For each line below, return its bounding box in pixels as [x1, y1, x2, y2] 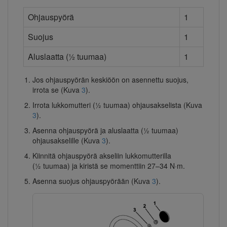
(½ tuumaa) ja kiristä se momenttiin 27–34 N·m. [32, 161, 185, 171]
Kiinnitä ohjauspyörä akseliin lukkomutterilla [32, 150, 171, 161]
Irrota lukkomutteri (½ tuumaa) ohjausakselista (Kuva [32, 100, 202, 110]
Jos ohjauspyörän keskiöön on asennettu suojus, [32, 74, 188, 85]
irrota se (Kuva [32, 85, 82, 95]
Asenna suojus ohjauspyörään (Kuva [32, 176, 152, 186]
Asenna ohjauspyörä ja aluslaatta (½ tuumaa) [32, 125, 178, 136]
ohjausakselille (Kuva [32, 135, 102, 146]
